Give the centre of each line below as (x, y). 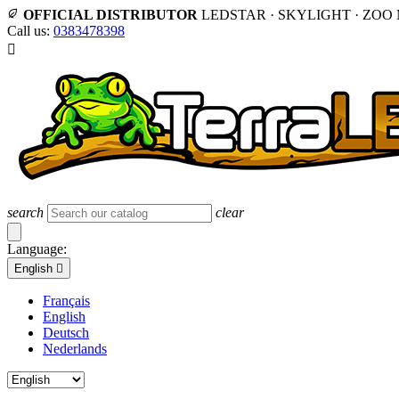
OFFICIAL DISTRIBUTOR (110, 15)
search (25, 212)
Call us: (30, 31)
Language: (37, 249)
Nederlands (75, 349)
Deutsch (66, 333)
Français (66, 301)
